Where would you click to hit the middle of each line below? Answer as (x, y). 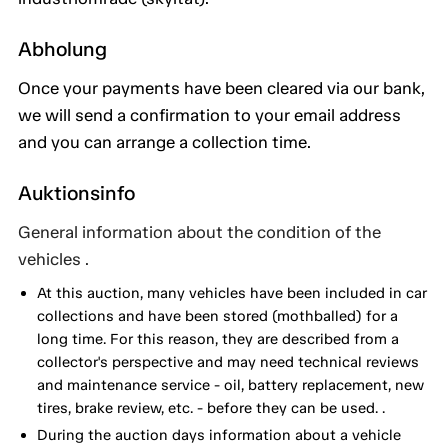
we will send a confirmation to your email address (209, 115)
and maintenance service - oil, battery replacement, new (230, 384)
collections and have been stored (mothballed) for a (217, 315)
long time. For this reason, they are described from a (217, 338)
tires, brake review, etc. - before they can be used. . (210, 407)
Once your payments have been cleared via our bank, (221, 88)
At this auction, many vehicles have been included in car (231, 292)
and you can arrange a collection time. (164, 142)
